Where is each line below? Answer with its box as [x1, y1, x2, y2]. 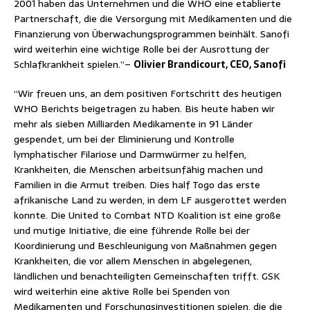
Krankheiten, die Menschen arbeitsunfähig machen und [14, 161, 263, 177]
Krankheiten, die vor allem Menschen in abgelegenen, [14, 253, 252, 268]
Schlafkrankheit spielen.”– [14, 56, 134, 72]
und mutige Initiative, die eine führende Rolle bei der [14, 222, 250, 238]
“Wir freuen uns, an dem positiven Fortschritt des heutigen [14, 85, 282, 101]
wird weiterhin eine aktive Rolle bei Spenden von [14, 283, 230, 299]
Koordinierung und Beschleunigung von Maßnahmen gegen [14, 237, 277, 253]
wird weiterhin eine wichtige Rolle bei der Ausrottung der [14, 41, 269, 57]
